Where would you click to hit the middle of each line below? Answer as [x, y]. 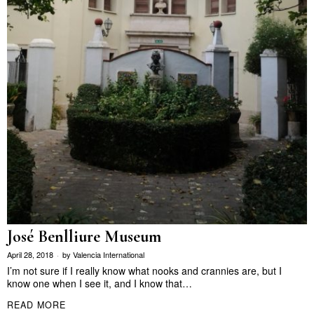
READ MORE [36, 305]
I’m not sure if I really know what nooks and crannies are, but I [144, 271]
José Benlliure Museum [84, 237]
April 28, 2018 [30, 255]
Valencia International [109, 255]
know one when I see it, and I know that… [100, 284]
